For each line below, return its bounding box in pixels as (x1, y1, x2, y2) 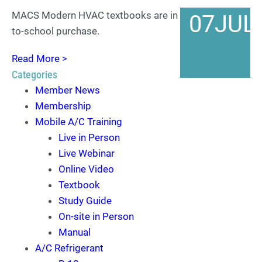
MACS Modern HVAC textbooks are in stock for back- (12, 9, 247, 21)
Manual (58, 226, 91, 238)
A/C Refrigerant (35, 242, 104, 254)
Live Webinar (58, 147, 115, 159)
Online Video (58, 163, 114, 175)
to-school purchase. (12, 25, 99, 37)
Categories (12, 68, 57, 81)
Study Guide (58, 195, 112, 206)
